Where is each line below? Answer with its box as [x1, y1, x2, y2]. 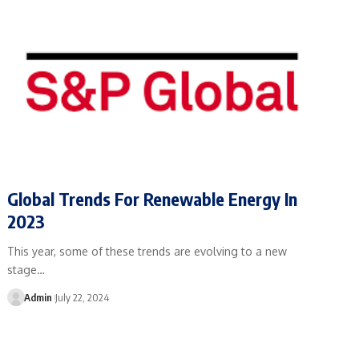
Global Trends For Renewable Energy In [7, 187, 298, 210]
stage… [7, 262, 46, 276]
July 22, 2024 [55, 290, 110, 304]
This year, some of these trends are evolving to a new [7, 244, 288, 258]
